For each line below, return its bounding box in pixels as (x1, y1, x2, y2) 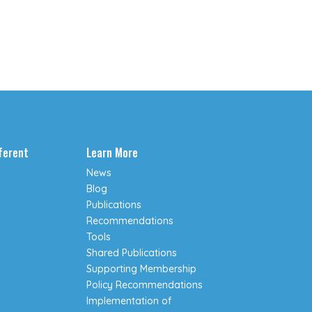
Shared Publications (86, 247, 178, 260)
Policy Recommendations (86, 279, 203, 292)
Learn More (86, 144, 139, 162)
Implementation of (86, 295, 172, 308)
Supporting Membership (86, 263, 197, 276)
